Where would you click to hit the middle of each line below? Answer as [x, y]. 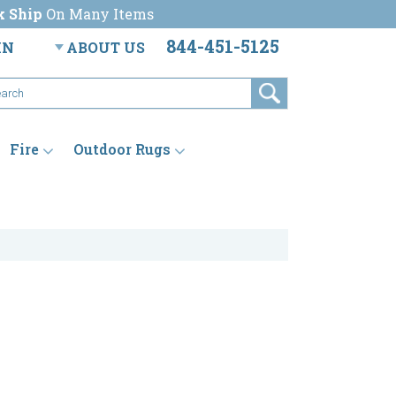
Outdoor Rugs [122, 149]
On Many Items [98, 14]
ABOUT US [106, 47]
